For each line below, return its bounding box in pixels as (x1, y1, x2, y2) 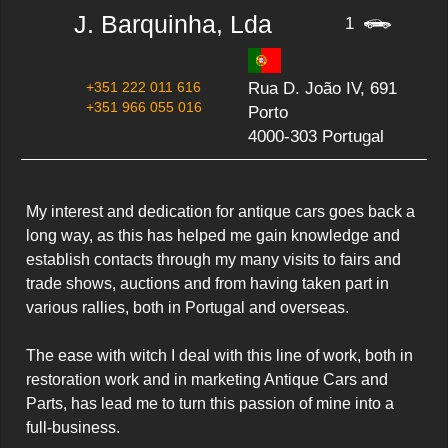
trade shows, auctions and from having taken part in (26, 275, 389, 292)
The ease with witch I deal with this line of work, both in (26, 347, 413, 364)
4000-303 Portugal (247, 127, 384, 146)
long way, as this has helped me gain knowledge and (26, 227, 400, 244)
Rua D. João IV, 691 (247, 79, 397, 98)
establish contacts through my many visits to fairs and (26, 251, 401, 268)
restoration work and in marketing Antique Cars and (26, 371, 388, 388)
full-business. (26, 419, 120, 436)
